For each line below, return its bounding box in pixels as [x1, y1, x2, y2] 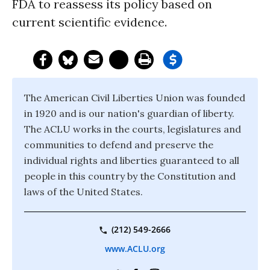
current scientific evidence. [12, 14, 167, 30]
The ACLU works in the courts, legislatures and [24, 123, 241, 135]
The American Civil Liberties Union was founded [24, 92, 245, 104]
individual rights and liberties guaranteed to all [24, 154, 239, 166]
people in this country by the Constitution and [24, 170, 236, 182]
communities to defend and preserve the [24, 139, 213, 151]
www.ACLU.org [104, 243, 166, 255]
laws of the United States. [24, 186, 143, 198]
